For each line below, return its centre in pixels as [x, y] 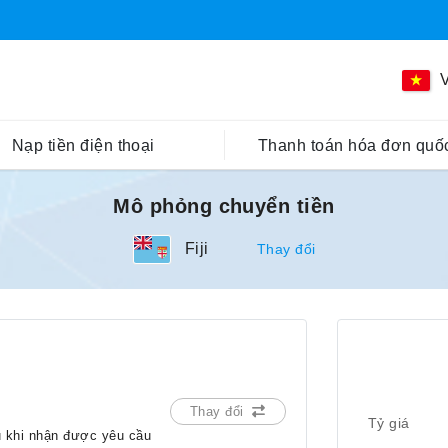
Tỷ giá [388, 422]
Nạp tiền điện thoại [83, 145]
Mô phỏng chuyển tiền [224, 206]
